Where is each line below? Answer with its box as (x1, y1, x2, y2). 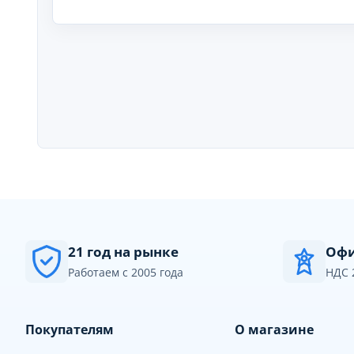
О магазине (235, 321, 314, 338)
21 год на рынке (68, 242, 179, 261)
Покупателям (25, 321, 114, 338)
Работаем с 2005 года (68, 264, 183, 280)
